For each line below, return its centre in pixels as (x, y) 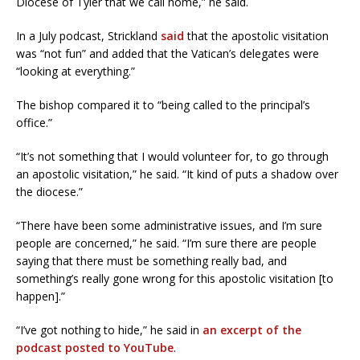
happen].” (41, 297)
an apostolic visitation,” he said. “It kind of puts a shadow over (177, 174)
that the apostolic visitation (256, 36)
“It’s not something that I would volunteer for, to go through (172, 157)
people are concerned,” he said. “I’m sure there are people (166, 243)
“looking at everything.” (76, 72)
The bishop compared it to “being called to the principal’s (163, 105)
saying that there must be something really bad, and (151, 261)
